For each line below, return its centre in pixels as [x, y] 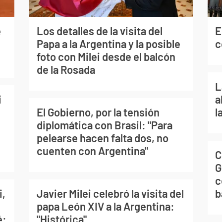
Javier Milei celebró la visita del [110, 193]
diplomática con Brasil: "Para [104, 125]
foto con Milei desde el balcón [106, 56]
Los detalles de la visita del [99, 30]
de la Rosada [66, 69]
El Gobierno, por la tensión [98, 112]
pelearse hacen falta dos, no [102, 138]
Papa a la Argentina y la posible [108, 43]
